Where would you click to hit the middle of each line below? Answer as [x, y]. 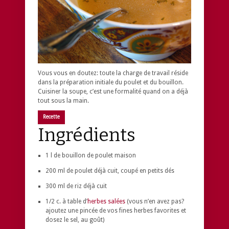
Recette [51, 117]
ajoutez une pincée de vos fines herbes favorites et [116, 210]
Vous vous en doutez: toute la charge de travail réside [113, 73]
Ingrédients [87, 135]
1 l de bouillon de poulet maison [91, 155]
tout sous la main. [63, 100]
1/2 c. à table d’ [66, 201]
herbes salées [106, 201]
